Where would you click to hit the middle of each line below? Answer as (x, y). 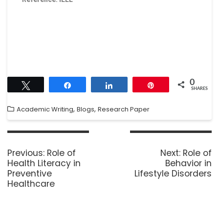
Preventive (30, 173)
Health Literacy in (44, 163)
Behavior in (188, 163)
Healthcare (31, 184)
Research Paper (124, 109)
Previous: (26, 153)
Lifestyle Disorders (173, 173)
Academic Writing (45, 109)
